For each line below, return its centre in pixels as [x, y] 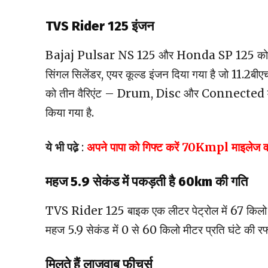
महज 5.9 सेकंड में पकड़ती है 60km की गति [147, 182]
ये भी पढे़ [62, 147]
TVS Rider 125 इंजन [100, 26]
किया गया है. [70, 113]
